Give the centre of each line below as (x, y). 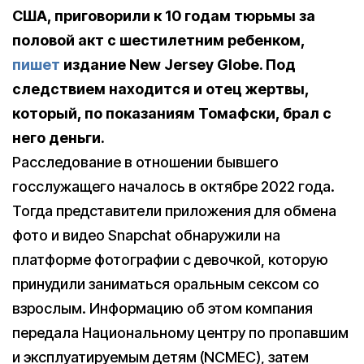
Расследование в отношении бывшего (145, 162)
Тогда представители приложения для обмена (174, 211)
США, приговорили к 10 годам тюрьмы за (164, 16)
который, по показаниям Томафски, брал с (172, 114)
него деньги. (58, 138)
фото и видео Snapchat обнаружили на (146, 236)
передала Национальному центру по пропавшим (180, 333)
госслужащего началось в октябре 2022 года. (173, 187)
